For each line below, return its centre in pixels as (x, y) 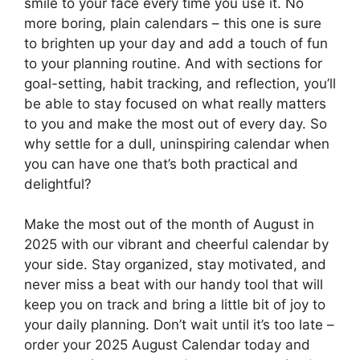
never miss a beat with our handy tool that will (174, 285)
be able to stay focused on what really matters (175, 103)
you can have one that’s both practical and (161, 164)
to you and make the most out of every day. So (176, 123)
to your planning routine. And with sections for (173, 63)
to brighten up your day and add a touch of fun (176, 43)
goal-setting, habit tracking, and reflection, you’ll (180, 83)
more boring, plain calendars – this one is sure (173, 23)
